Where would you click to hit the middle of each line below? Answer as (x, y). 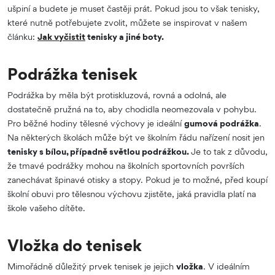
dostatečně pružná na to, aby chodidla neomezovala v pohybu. (132, 109)
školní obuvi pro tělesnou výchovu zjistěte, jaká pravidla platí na (132, 193)
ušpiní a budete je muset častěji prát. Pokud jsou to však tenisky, (134, 8)
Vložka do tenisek (75, 245)
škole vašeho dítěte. (46, 207)
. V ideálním (227, 266)
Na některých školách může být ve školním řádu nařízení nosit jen (136, 137)
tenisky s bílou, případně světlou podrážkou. (99, 151)
